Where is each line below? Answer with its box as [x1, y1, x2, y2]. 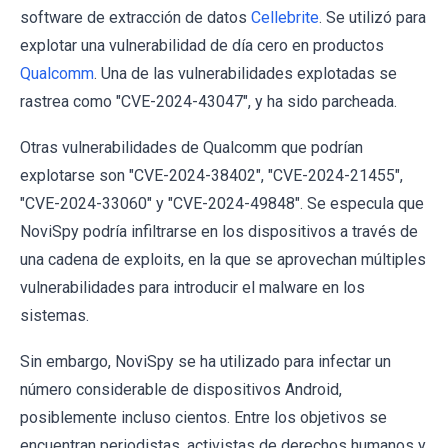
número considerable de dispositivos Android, [20, 380, 342, 400]
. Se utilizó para [319, 8, 426, 28]
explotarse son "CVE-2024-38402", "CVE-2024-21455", [20, 166, 403, 186]
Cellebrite [251, 8, 319, 28]
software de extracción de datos [20, 8, 251, 28]
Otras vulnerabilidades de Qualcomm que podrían [20, 138, 363, 158]
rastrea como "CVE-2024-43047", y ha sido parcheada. [20, 92, 397, 112]
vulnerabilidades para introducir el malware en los [20, 278, 365, 298]
